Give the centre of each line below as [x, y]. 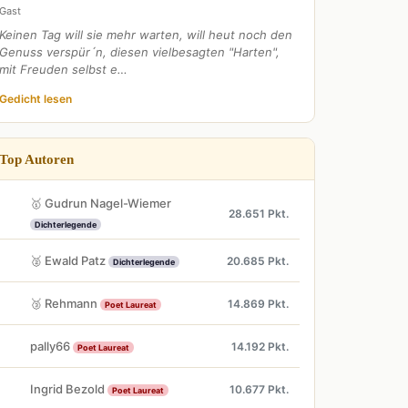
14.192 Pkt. [260, 346]
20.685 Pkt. [258, 260]
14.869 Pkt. [258, 303]
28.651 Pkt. [259, 213]
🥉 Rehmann [65, 303]
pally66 [51, 346]
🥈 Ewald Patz [69, 260]
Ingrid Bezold [69, 388]
